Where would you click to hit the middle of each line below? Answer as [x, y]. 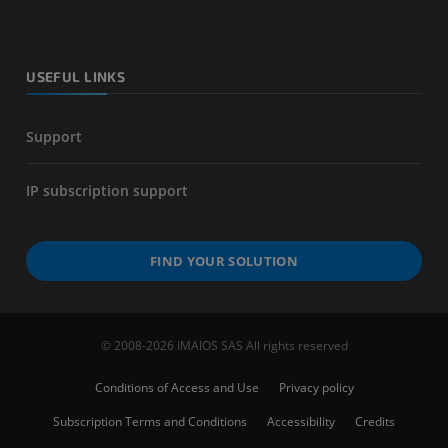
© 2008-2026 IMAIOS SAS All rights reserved [224, 345]
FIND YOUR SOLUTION [224, 260]
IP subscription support [107, 190]
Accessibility [301, 421]
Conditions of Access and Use [176, 387]
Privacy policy [316, 387]
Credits [375, 421]
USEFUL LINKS [76, 76]
